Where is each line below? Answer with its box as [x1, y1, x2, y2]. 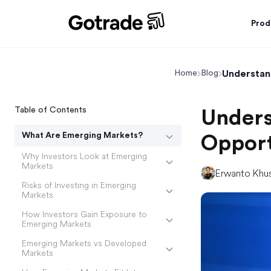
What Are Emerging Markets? [22, 131, 143, 140]
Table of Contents [15, 105, 87, 114]
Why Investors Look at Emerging [22, 150, 147, 162]
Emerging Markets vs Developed [22, 237, 146, 249]
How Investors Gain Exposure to [22, 208, 147, 220]
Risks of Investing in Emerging [22, 179, 136, 191]
